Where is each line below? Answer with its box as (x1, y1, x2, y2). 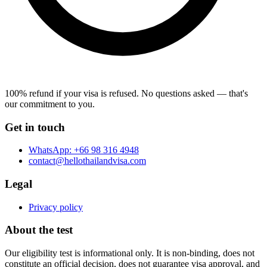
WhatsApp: (29, 145, 74, 156)
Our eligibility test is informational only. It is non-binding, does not (5, 248, 254, 259)
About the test (5, 223, 73, 237)
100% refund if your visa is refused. (5, 88, 139, 98)
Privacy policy (29, 201, 83, 212)
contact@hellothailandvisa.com (29, 156, 146, 166)
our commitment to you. (5, 98, 95, 109)
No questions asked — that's (141, 88, 248, 98)
